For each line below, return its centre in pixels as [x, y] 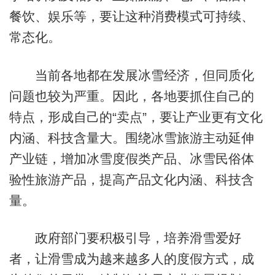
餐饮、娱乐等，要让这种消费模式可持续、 [131, 17]
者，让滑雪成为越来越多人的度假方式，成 [131, 259]
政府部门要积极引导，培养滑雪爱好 [125, 238]
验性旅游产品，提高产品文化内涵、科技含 [131, 179]
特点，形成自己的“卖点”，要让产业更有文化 [136, 117]
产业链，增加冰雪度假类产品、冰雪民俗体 [131, 158]
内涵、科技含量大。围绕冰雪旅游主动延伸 [131, 137]
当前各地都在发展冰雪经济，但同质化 [131, 75]
